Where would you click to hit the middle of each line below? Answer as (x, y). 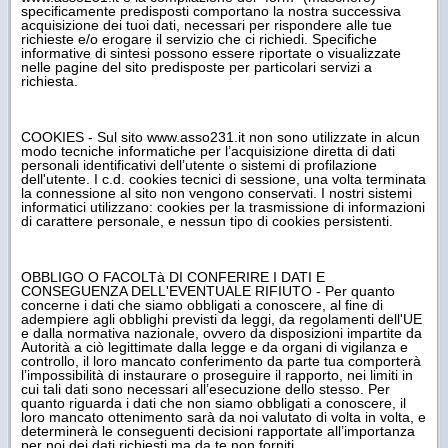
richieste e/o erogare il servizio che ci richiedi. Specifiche (199, 38)
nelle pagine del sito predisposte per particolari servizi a (196, 66)
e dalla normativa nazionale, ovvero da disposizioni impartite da (221, 332)
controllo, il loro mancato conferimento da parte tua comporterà (221, 360)
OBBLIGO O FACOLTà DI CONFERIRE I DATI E (173, 276)
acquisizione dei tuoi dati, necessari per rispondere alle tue (206, 24)
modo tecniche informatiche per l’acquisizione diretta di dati (208, 150)
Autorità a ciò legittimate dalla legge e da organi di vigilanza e (214, 346)
